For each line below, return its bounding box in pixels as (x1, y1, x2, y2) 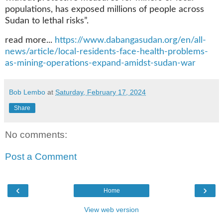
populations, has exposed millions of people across (5, 5, 204, 14)
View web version (84, 205, 139, 214)
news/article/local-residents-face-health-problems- (5, 47, 208, 56)
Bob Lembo (9, 88, 45, 96)
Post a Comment (5, 151, 77, 162)
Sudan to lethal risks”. (5, 16, 89, 26)
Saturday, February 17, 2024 (55, 88, 146, 96)
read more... (5, 35, 55, 45)
